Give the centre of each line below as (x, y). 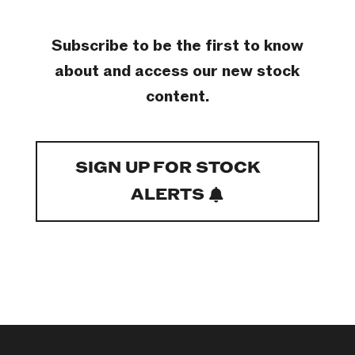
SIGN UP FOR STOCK (168, 168)
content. (177, 96)
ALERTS (168, 195)
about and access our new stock (177, 71)
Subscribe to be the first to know (177, 46)
